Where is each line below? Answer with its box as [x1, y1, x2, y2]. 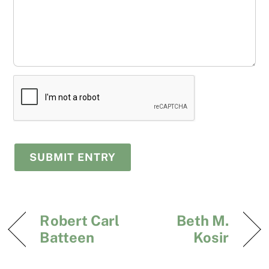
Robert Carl [40, 211, 120, 229]
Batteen [40, 228, 95, 246]
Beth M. [176, 211, 229, 229]
